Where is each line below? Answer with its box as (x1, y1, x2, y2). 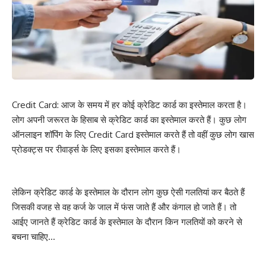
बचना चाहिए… (12, 231, 55, 243)
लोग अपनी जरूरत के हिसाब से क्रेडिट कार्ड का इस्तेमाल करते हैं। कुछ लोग (12, 113, 246, 125)
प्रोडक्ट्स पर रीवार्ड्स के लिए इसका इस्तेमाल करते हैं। (12, 143, 183, 155)
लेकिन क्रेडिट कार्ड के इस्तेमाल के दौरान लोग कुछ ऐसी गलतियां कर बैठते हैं (12, 186, 245, 198)
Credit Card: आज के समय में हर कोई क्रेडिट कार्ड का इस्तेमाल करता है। (12, 99, 247, 110)
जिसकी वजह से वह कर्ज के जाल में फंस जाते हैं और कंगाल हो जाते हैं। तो (12, 201, 236, 213)
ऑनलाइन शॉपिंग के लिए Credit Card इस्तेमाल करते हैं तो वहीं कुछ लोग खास (12, 128, 254, 140)
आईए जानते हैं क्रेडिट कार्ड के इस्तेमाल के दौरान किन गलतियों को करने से (12, 216, 242, 228)
